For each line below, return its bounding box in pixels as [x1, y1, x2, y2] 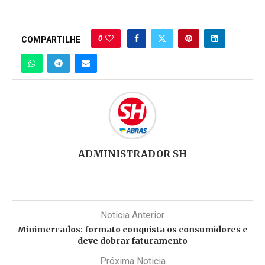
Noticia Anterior [101, 209, 164, 221]
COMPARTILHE [21, 34, 80, 44]
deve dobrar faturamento [77, 235, 188, 246]
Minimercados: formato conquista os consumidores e [17, 224, 248, 235]
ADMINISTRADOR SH [78, 147, 187, 160]
